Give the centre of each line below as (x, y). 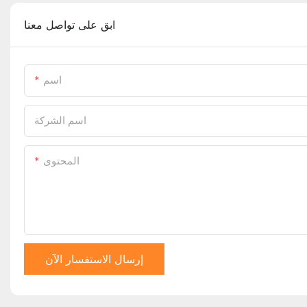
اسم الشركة (60, 121)
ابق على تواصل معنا (70, 25)
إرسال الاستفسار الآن (94, 259)
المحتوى (61, 161)
